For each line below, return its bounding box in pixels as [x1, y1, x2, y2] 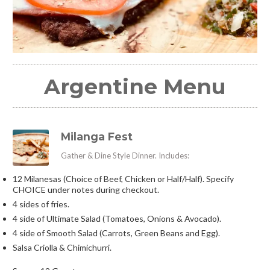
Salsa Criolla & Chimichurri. [12, 242, 111, 253]
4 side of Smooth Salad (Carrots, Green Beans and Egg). [12, 227, 220, 238]
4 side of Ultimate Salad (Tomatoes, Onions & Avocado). [12, 213, 221, 224]
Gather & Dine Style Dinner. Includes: [60, 151, 189, 161]
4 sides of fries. [12, 198, 69, 209]
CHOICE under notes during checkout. [12, 184, 159, 195]
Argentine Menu [44, 73, 227, 99]
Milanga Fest [60, 130, 133, 143]
